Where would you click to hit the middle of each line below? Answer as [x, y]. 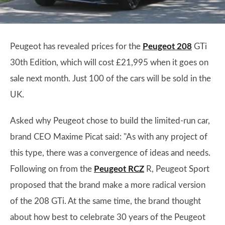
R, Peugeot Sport [177, 169]
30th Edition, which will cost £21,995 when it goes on [109, 63]
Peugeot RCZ [119, 169]
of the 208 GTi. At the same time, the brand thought [105, 201]
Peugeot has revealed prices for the [76, 46]
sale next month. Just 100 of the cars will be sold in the [110, 79]
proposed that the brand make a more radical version [108, 185]
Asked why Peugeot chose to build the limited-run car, [110, 121]
